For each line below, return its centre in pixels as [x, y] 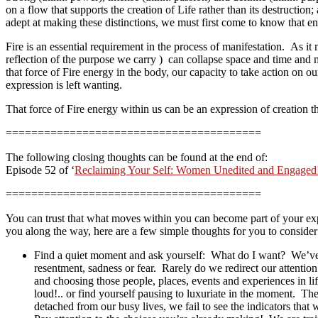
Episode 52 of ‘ [40, 170]
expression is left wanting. [64, 84]
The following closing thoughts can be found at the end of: [137, 157]
